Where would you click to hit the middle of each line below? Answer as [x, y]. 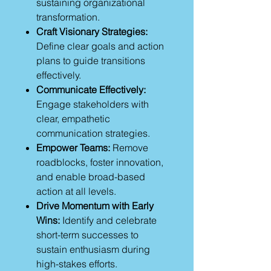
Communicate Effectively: [91, 90]
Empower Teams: [73, 148]
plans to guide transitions [91, 60]
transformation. [68, 17]
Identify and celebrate [108, 220]
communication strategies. [93, 133]
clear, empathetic [73, 119]
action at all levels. [76, 191]
